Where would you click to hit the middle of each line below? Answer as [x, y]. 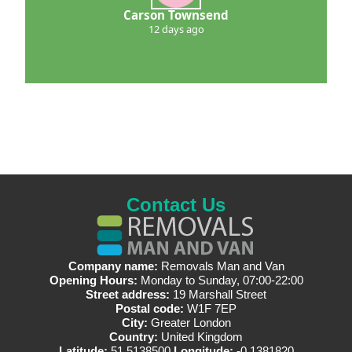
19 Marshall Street [220, 295]
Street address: [129, 295]
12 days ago [176, 29]
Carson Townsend [176, 15]
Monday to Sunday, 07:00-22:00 [222, 280]
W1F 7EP [212, 309]
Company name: [114, 266]
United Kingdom [202, 337]
